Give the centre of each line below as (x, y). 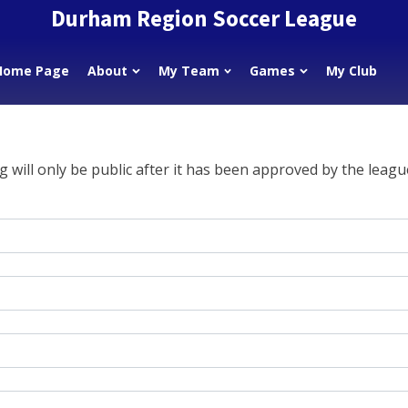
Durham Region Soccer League (204, 18)
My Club (351, 70)
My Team (189, 70)
